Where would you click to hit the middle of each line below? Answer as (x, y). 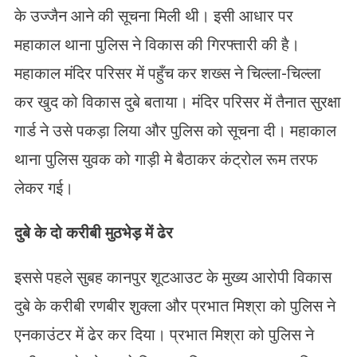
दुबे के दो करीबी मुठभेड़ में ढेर (93, 232)
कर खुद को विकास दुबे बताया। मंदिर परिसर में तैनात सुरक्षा (177, 102)
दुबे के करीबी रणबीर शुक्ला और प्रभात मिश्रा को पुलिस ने (175, 306)
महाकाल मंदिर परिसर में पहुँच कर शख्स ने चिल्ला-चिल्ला (167, 73)
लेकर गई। (43, 188)
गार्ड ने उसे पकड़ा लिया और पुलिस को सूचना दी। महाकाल (175, 130)
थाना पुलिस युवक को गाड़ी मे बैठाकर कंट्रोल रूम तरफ (166, 159)
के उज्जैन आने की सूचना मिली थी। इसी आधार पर (153, 16)
